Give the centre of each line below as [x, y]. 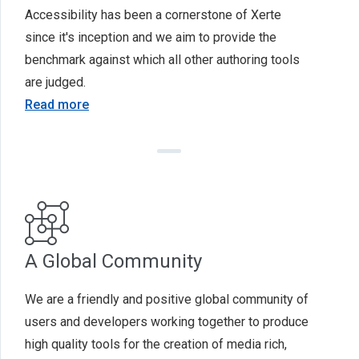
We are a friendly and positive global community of [167, 299]
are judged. [55, 82]
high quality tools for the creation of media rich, [156, 344]
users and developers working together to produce [167, 322]
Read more [57, 105]
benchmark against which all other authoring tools [162, 60]
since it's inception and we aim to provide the [151, 37]
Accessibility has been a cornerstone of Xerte [153, 15]
